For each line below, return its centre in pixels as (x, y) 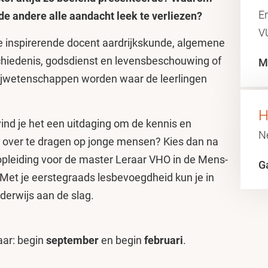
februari (164, 240)
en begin (123, 240)
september (74, 240)
